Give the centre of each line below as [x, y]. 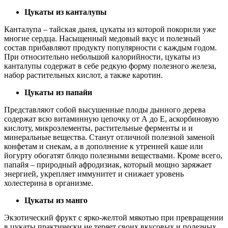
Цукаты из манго [56, 200]
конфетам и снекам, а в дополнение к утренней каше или [104, 146]
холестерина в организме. [49, 183]
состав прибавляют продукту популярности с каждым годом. [110, 47]
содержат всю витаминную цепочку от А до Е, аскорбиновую [111, 119]
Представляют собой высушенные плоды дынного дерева [105, 109]
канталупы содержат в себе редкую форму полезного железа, [110, 66]
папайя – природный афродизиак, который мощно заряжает [108, 164]
